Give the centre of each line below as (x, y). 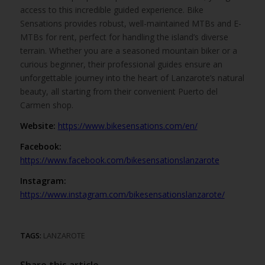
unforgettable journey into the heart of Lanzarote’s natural (132, 78)
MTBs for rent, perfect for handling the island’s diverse (124, 37)
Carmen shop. (46, 105)
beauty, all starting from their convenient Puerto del (119, 92)
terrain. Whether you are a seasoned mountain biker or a (128, 51)
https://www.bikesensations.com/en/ (127, 126)
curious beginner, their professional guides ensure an (121, 64)
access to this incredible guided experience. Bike (112, 10)
